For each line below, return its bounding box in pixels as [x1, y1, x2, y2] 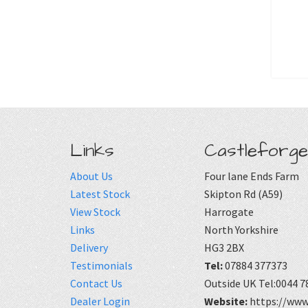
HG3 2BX [204, 241, 244, 255]
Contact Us [70, 276, 122, 291]
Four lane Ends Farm [204, 169, 299, 184]
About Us [70, 169, 113, 184]
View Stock [70, 205, 120, 219]
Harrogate [204, 205, 254, 219]
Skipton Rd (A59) [204, 187, 283, 201]
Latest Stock [70, 187, 130, 201]
